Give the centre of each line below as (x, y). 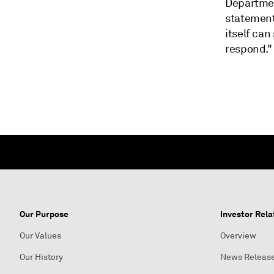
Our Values (40, 236)
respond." (249, 49)
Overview (238, 236)
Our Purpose (44, 214)
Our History (41, 257)
